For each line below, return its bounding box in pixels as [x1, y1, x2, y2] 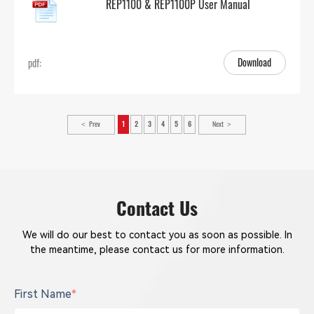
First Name [14, 287, 71, 301]
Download [238, 54, 272, 69]
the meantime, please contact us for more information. [29, 244, 285, 256]
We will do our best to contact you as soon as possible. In [22, 229, 292, 241]
